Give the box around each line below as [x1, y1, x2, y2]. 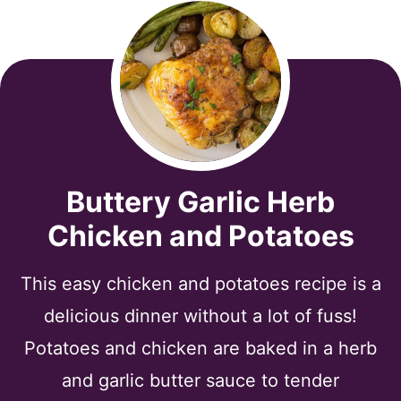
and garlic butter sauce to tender [62, 369, 339, 391]
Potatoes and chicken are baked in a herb [24, 337, 377, 359]
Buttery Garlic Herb [66, 183, 335, 219]
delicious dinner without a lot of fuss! [44, 304, 357, 327]
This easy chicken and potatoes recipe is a [20, 272, 381, 294]
